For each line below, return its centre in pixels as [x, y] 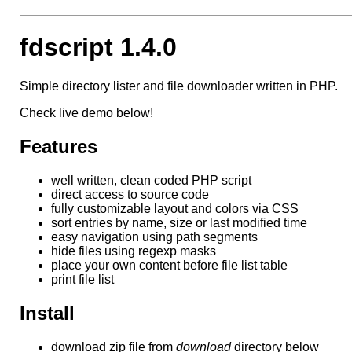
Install [47, 313]
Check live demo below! [86, 112]
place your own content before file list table [169, 265]
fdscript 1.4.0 [98, 48]
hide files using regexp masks [133, 251]
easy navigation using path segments [154, 236]
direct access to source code [130, 194]
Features [58, 146]
